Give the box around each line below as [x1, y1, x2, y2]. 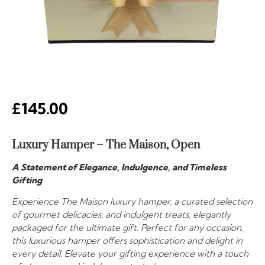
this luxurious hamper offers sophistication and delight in [12, 235, 243, 247]
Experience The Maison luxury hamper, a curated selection [12, 196, 253, 208]
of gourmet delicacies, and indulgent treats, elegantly [12, 209, 231, 221]
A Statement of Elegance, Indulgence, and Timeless [12, 161, 227, 173]
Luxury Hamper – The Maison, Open [12, 138, 200, 153]
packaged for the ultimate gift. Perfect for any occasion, [12, 222, 243, 234]
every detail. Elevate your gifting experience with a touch [12, 248, 248, 260]
